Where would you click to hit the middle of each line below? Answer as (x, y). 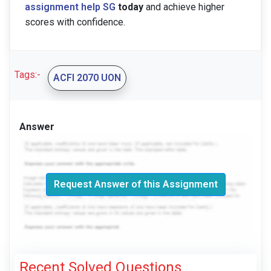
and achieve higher (184, 7)
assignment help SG (70, 7)
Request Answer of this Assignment (135, 184)
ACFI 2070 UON (87, 78)
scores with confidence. (75, 22)
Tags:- (29, 75)
